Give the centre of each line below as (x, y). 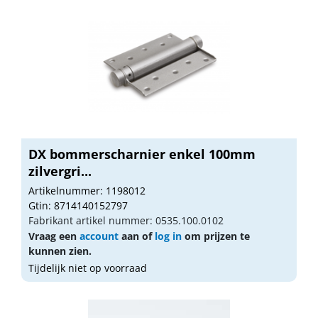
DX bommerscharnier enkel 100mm (142, 154)
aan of (137, 236)
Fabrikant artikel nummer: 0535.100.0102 (126, 220)
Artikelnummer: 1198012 (87, 190)
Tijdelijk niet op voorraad (88, 268)
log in (168, 236)
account (99, 236)
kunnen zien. (60, 251)
